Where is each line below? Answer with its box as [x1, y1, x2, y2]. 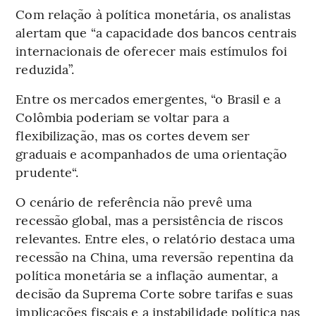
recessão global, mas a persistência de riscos [16, 210, 283, 229]
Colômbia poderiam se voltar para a [16, 107, 229, 126]
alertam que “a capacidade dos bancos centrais [16, 23, 296, 41]
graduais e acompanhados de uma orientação [16, 144, 288, 162]
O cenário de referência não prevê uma [16, 192, 253, 210]
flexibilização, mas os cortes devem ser [16, 126, 250, 144]
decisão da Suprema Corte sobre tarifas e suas [16, 284, 293, 302]
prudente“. [16, 162, 79, 181]
